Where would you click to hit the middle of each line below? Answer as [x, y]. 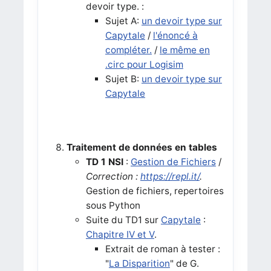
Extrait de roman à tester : [162, 249]
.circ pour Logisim [144, 64]
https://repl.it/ [170, 176]
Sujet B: [123, 79]
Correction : [113, 176]
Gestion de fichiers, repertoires [155, 191]
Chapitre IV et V [120, 234]
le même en [184, 50]
